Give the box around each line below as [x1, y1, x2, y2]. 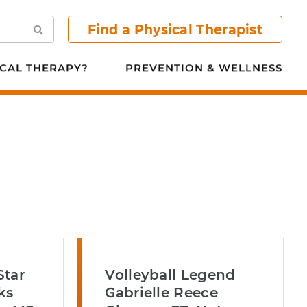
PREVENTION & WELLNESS [125, 61, 282, 74]
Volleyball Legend [105, 267, 236, 283]
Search [33, 22, 62, 36]
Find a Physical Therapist [87, 21, 262, 38]
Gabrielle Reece [105, 284, 218, 301]
